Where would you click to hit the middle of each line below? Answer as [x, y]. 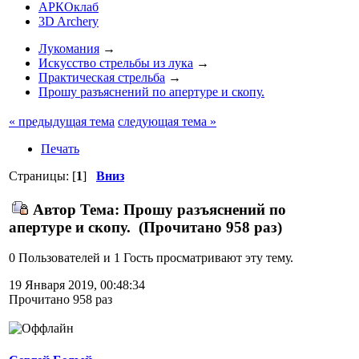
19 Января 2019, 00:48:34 [77, 285]
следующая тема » [167, 121]
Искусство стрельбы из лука [116, 63]
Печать [60, 149]
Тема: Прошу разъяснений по [181, 209]
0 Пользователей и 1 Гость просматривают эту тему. [151, 258]
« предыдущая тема [62, 121]
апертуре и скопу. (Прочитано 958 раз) [145, 227]
